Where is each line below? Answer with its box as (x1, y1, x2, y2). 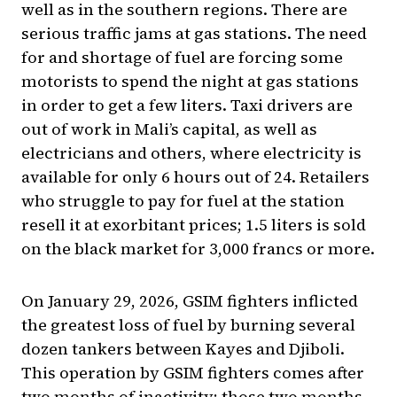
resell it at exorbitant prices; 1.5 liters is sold (21, 214, 366, 237)
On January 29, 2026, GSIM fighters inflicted (21, 290, 358, 313)
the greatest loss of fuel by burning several (21, 314, 355, 337)
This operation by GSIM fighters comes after (21, 362, 364, 385)
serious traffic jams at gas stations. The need (21, 22, 367, 45)
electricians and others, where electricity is (21, 142, 362, 165)
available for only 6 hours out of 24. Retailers (21, 166, 370, 189)
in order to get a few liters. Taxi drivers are (21, 94, 353, 117)
